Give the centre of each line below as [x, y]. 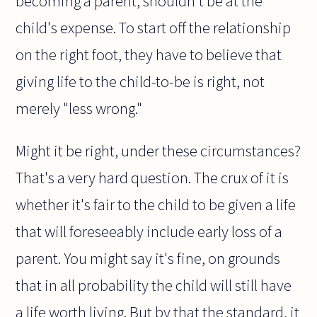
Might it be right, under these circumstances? [158, 151]
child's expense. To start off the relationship [154, 28]
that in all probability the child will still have [154, 286]
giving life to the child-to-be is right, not [140, 82]
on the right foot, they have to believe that [149, 55]
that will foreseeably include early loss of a [149, 232]
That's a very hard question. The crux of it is [152, 178]
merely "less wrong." [79, 109]
